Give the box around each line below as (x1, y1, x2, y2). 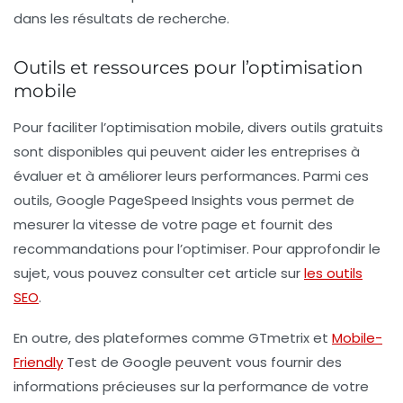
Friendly (13, 352, 63, 372)
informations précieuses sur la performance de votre (13, 376, 369, 396)
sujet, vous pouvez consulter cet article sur (13, 263, 304, 282)
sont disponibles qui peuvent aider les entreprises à (13, 141, 360, 161)
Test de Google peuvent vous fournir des (63, 352, 342, 372)
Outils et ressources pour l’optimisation (13, 56, 363, 78)
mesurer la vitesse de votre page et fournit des (13, 214, 333, 234)
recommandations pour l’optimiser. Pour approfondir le (13, 238, 381, 258)
